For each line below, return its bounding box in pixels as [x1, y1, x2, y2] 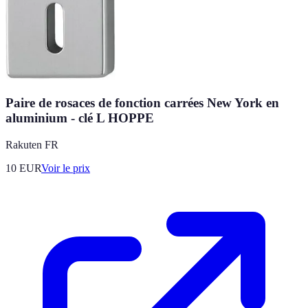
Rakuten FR [5, 138, 58, 151]
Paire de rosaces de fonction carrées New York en [5, 96, 279, 111]
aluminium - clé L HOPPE [5, 111, 154, 126]
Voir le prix [41, 162, 90, 174]
